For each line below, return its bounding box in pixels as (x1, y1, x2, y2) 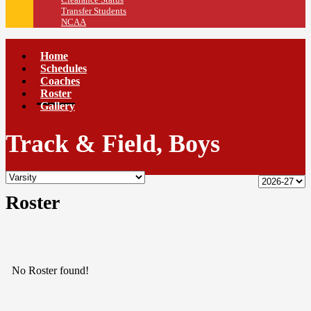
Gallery (40, 100, 75, 112)
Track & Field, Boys (6, 130, 220, 158)
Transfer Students (61, 6, 126, 17)
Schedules (40, 62, 87, 75)
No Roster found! (11, 264, 89, 277)
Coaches (40, 75, 80, 87)
